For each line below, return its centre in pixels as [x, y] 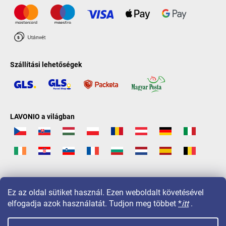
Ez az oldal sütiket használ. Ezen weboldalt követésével [106, 192]
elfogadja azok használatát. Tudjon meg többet [93, 204]
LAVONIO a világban [42, 116]
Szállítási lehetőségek [46, 65]
